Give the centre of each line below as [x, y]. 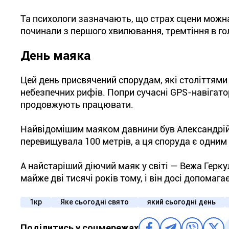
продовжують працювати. [77, 105]
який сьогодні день [181, 202]
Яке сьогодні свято [95, 202]
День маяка [55, 56]
